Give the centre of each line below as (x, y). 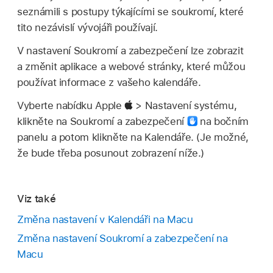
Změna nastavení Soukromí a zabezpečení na (122, 239)
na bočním (223, 122)
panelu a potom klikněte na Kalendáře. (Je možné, (133, 137)
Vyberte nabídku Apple (71, 106)
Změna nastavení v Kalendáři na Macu (105, 220)
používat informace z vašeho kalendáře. (109, 83)
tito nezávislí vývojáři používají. (87, 28)
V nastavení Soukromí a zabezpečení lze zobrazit (130, 51)
